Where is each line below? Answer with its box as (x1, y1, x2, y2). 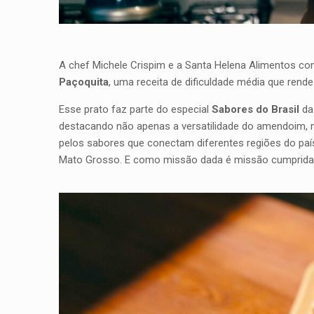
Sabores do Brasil (209, 103, 299, 116)
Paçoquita (59, 76, 109, 89)
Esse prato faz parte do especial (59, 103, 209, 116)
